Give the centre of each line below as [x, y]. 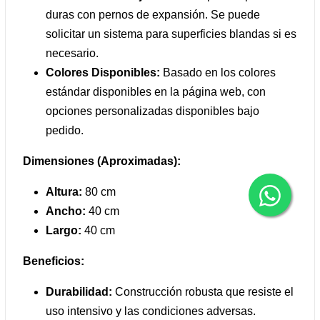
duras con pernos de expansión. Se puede [153, 15]
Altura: [64, 192]
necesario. [72, 54]
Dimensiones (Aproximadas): [102, 161]
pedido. [65, 131]
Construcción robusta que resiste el [203, 292]
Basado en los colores [218, 73]
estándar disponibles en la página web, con [156, 92]
